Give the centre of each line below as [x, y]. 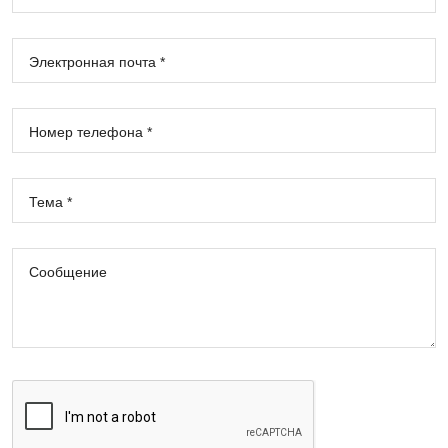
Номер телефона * [90, 131]
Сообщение [68, 271]
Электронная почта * [97, 61]
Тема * [50, 201]
